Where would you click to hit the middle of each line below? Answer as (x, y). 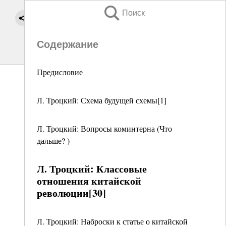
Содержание (68, 44)
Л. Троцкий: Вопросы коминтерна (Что (104, 128)
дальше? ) (53, 140)
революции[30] (71, 193)
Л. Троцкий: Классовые (92, 169)
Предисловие (60, 72)
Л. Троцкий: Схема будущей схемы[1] (102, 100)
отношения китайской (89, 181)
